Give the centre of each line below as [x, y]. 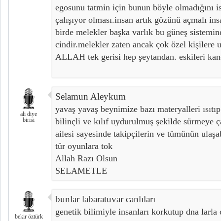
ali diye [29, 114]
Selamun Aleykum [91, 97]
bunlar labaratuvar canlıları [105, 199]
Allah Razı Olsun [86, 159]
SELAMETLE [81, 171]
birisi [29, 120]
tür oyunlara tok [84, 146]
